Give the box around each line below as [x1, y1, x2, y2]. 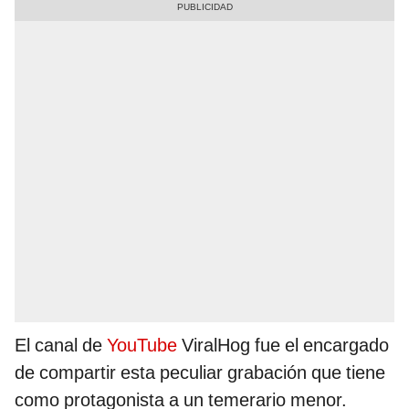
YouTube [107, 334, 177, 357]
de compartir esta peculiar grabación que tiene [15, 362, 385, 384]
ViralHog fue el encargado [177, 334, 389, 357]
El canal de [15, 334, 107, 357]
